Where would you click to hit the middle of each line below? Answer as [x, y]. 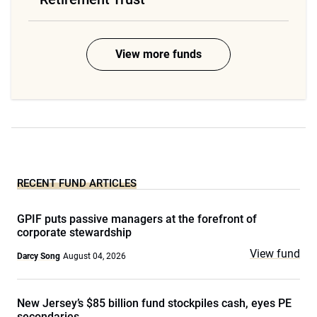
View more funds [158, 54]
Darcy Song [39, 256]
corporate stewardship [74, 232]
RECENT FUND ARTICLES [77, 183]
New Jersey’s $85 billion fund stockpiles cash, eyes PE [154, 303]
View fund [275, 254]
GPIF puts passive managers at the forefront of [137, 219]
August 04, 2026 [94, 256]
